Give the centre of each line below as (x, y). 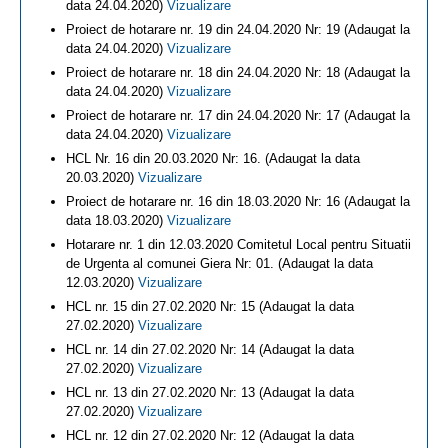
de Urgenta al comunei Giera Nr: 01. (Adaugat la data (219, 263)
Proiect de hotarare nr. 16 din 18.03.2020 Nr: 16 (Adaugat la (238, 201)
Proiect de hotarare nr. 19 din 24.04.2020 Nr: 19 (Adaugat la (238, 29)
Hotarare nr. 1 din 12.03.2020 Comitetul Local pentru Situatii (238, 244)
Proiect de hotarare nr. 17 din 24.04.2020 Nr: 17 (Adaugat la (238, 115)
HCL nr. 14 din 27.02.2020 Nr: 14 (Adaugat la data (210, 349)
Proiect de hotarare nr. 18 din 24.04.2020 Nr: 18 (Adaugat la (238, 72)
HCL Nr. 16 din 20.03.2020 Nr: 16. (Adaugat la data (213, 158)
